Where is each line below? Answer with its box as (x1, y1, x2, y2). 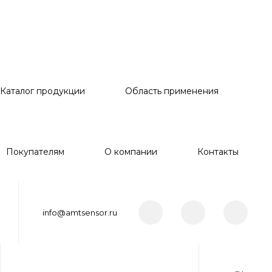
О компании (104, 146, 157, 157)
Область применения (125, 86, 219, 97)
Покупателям (6, 146, 64, 157)
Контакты (197, 146, 239, 157)
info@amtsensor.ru (42, 208, 117, 217)
